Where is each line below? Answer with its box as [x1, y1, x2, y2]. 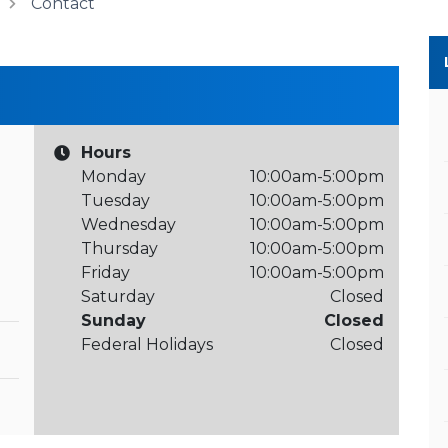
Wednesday [81, 215, 176, 234]
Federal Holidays [81, 335, 213, 354]
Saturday [81, 287, 155, 306]
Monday [81, 167, 146, 186]
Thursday [81, 239, 158, 258]
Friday [81, 263, 130, 282]
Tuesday [81, 191, 150, 210]
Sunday [81, 311, 146, 330]
